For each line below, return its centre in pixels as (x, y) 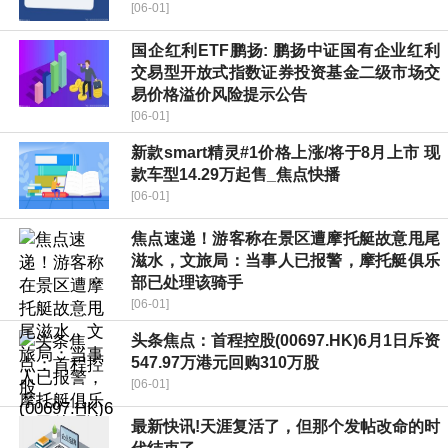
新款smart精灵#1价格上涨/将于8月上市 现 (285, 153)
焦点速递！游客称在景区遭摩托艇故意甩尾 (285, 239)
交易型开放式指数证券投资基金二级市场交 (285, 73)
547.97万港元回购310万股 (225, 363)
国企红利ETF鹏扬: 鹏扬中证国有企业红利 (285, 51)
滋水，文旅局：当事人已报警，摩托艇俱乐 (285, 261)
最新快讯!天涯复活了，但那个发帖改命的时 (285, 427)
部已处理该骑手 (187, 283)
